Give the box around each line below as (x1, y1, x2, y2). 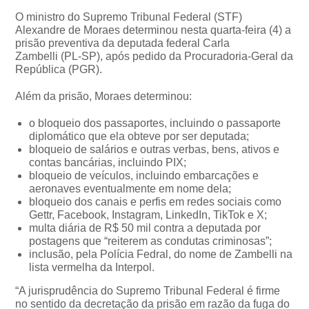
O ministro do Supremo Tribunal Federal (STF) (15, 10, 243, 23)
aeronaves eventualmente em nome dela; (29, 182, 232, 195)
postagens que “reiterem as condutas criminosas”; (29, 235, 272, 247)
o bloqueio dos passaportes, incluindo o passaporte (29, 117, 281, 129)
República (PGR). (15, 63, 103, 75)
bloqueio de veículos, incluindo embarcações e (29, 169, 259, 181)
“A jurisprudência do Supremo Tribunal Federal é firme (15, 284, 281, 297)
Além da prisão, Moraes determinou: (15, 90, 192, 102)
